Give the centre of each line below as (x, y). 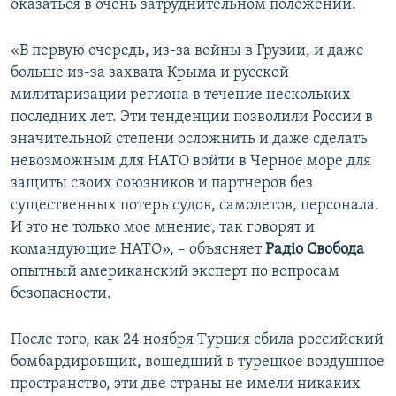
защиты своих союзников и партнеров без (162, 184)
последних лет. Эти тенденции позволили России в (192, 118)
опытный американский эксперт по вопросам (175, 272)
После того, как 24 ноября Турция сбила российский (197, 340)
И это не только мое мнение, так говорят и (163, 228)
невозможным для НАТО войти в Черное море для (191, 162)
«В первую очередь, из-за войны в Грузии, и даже (187, 51)
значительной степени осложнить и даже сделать (189, 140)
